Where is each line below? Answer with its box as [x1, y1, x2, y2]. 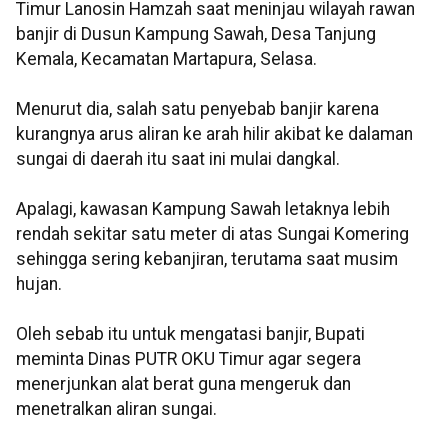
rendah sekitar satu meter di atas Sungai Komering [16, 224, 409, 245]
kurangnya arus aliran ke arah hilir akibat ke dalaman [16, 124, 413, 145]
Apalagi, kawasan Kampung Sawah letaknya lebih [16, 199, 390, 220]
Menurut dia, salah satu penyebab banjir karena [16, 99, 379, 120]
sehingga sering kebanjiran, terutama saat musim [16, 249, 398, 270]
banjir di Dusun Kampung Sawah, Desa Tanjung [16, 24, 376, 45]
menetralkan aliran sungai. [16, 399, 217, 420]
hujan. [16, 274, 62, 295]
